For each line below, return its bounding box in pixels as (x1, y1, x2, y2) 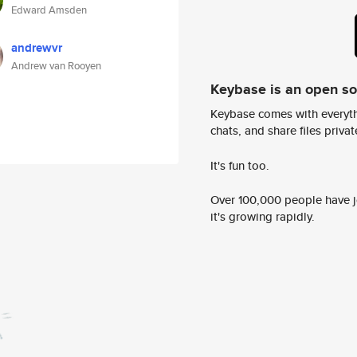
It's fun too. (210, 156, 269, 174)
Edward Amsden (11, 2, 87, 18)
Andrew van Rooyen (11, 58, 101, 73)
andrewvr (11, 39, 62, 57)
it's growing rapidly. (210, 208, 315, 226)
